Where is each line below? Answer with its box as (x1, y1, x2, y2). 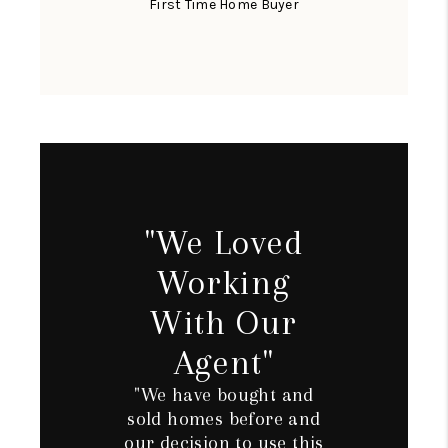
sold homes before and (127, 408, 321, 431)
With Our (150, 303, 298, 343)
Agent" (173, 343, 275, 383)
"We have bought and (134, 384, 314, 407)
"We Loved (145, 223, 303, 263)
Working (157, 263, 291, 303)
